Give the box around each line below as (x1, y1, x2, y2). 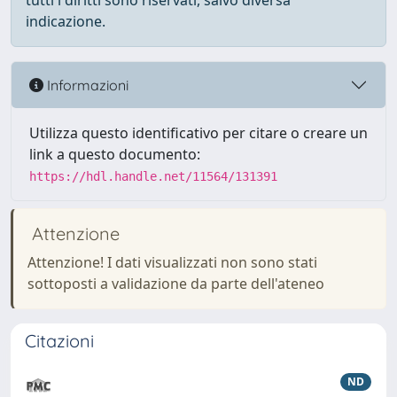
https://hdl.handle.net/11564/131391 (29, 169, 277, 183)
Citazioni (25, 330, 94, 352)
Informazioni (43, 75, 128, 94)
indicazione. (26, 12, 105, 31)
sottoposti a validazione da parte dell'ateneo (27, 274, 324, 293)
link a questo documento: (29, 144, 200, 164)
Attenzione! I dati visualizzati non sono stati (27, 253, 317, 272)
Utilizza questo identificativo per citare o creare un (29, 123, 368, 143)
